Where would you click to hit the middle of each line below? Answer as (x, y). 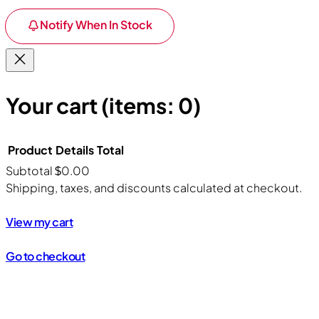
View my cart (40, 221)
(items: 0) (151, 105)
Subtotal (30, 170)
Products (54, 193)
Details (75, 150)
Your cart (53, 105)
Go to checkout (46, 256)
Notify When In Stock (96, 24)
